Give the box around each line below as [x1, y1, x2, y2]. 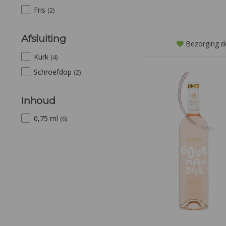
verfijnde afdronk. [165, 2, 221, 12]
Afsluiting [21, 32, 66, 45]
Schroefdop [34, 67, 74, 77]
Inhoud [21, 94, 55, 106]
